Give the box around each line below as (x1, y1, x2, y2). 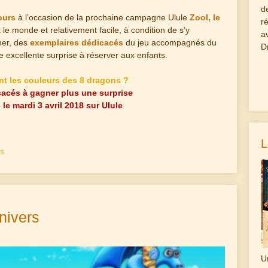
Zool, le (190, 12, 220, 22)
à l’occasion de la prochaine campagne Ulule (16, 12, 190, 22)
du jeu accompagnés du (123, 37, 217, 47)
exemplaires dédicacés (30, 37, 123, 47)
